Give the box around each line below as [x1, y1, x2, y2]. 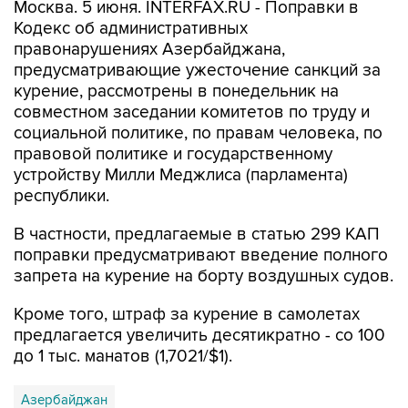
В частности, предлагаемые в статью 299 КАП [14, 224, 380, 245]
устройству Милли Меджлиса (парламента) [14, 165, 348, 186]
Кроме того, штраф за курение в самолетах [14, 304, 360, 325]
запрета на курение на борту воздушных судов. [14, 266, 393, 287]
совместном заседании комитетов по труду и [14, 102, 370, 123]
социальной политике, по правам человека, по [14, 123, 382, 144]
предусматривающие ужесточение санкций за [14, 60, 381, 81]
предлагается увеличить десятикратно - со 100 [14, 325, 385, 346]
